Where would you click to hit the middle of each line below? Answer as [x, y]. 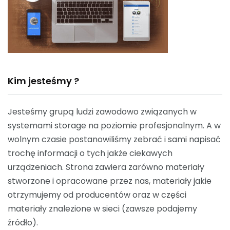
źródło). [23, 223]
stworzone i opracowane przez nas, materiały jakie [110, 181]
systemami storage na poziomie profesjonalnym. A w [114, 126]
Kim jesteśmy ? [43, 81]
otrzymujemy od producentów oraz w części [97, 195]
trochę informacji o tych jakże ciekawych [90, 153]
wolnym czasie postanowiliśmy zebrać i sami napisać [114, 139]
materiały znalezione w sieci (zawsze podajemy [102, 209]
